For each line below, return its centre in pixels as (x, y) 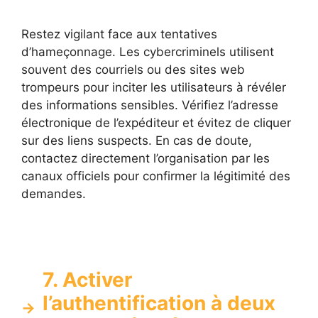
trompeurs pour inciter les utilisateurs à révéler (154, 88)
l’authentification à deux (159, 303)
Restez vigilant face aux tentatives (119, 34)
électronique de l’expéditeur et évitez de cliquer (156, 123)
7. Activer (87, 279)
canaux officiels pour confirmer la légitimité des (156, 176)
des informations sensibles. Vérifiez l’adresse (150, 105)
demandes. (54, 194)
